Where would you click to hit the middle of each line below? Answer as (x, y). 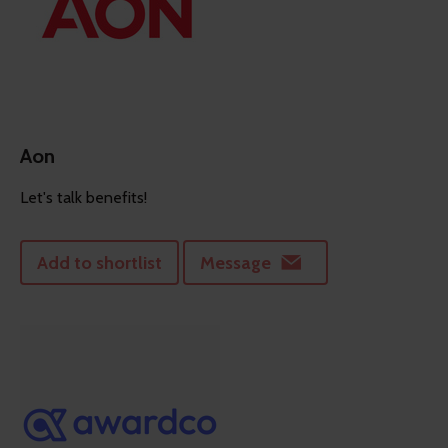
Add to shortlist (99, 262)
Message (235, 262)
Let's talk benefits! (83, 198)
